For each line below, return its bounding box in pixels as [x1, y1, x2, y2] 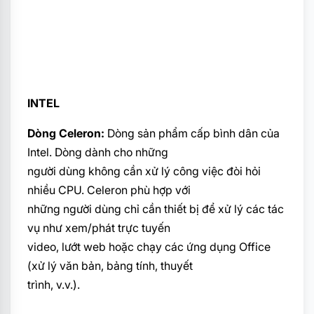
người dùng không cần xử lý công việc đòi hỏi [27, 164, 261, 179]
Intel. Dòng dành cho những [27, 145, 168, 160]
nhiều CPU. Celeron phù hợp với [27, 183, 191, 198]
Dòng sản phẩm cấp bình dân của [104, 126, 280, 141]
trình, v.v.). [27, 278, 80, 292]
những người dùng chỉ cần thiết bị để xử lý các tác [27, 202, 284, 217]
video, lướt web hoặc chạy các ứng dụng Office [27, 240, 271, 254]
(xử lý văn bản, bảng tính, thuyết [27, 259, 193, 273]
